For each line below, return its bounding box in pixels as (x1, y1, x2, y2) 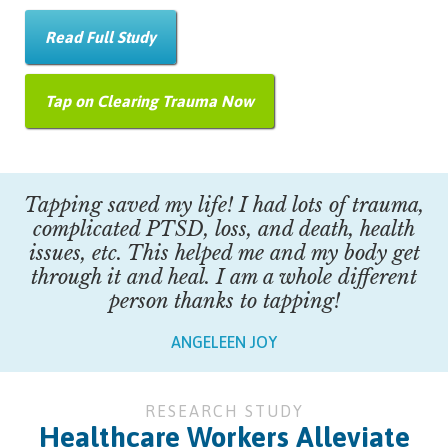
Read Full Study (45, 28, 156, 47)
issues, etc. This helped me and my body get (28, 241, 420, 266)
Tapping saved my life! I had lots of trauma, (24, 193, 424, 218)
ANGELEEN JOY (171, 333, 277, 352)
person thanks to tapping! (108, 289, 340, 314)
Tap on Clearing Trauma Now (45, 92, 254, 111)
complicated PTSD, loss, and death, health (33, 217, 415, 242)
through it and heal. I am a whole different (31, 265, 417, 290)
